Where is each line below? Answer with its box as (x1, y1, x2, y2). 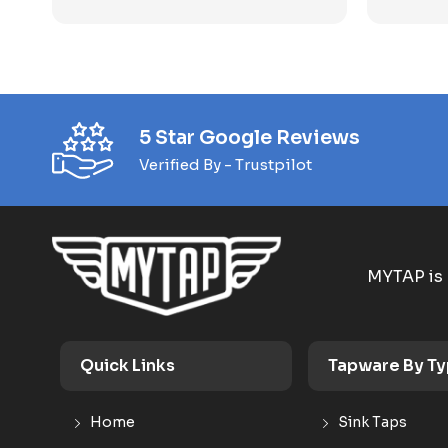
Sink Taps (338, 413, 407, 431)
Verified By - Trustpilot (139, 154, 312, 174)
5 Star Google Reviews (139, 125, 360, 150)
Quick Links (80, 355, 175, 376)
